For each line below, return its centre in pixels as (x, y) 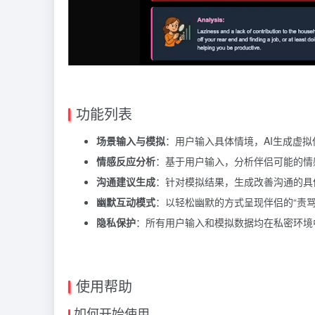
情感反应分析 (126, 161)
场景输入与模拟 (131, 140)
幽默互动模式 (126, 201)
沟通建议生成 (126, 181)
